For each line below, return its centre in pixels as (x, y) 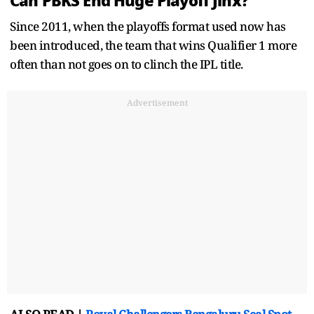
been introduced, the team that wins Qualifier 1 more (153, 45)
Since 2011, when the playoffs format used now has (148, 26)
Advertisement (157, 102)
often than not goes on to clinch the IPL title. (128, 64)
